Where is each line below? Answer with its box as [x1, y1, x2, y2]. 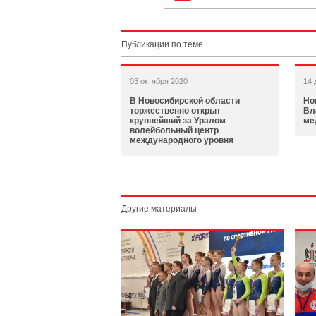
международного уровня [130, 135, 233, 145]
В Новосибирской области [130, 96, 240, 106]
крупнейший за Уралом [130, 116, 226, 126]
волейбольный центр [130, 126, 219, 135]
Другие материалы [121, 204, 197, 214]
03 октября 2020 [130, 77, 188, 85]
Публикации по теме [121, 39, 203, 49]
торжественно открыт [130, 106, 221, 116]
